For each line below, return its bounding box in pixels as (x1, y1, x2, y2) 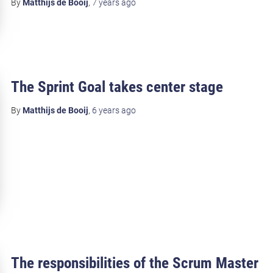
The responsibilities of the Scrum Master (10, 253, 258, 272)
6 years (91, 105, 119, 116)
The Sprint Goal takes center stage (10, 78, 223, 96)
